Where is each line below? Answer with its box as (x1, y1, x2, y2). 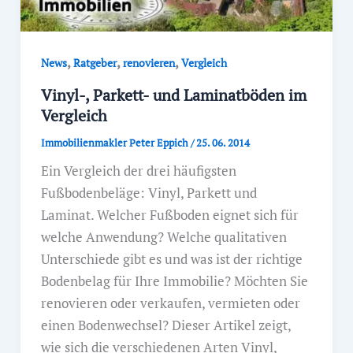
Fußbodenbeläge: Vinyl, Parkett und (40, 183, 257, 202)
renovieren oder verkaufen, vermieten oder (40, 293, 300, 312)
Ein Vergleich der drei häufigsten (40, 161, 236, 180)
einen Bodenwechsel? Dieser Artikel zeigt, (40, 315, 291, 334)
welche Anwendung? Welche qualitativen (40, 227, 287, 246)
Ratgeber (72, 55, 117, 71)
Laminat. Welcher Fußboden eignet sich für (40, 205, 299, 224)
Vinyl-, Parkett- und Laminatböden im (40, 84, 307, 106)
